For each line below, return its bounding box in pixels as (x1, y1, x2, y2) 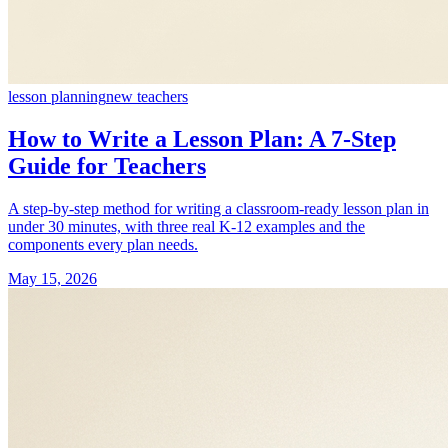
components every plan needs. (8, 236, 198, 254)
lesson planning (8, 88, 106, 106)
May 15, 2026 (8, 270, 97, 288)
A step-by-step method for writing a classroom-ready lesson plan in (8, 200, 429, 218)
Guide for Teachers (8, 153, 206, 180)
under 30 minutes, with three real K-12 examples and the (8, 218, 365, 236)
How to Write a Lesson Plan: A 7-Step (8, 126, 396, 153)
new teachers (106, 88, 188, 106)
